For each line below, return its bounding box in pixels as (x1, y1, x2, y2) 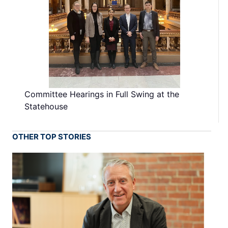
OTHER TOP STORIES (12, 131, 91, 141)
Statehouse (24, 101, 68, 111)
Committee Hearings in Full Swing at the (24, 89, 179, 99)
